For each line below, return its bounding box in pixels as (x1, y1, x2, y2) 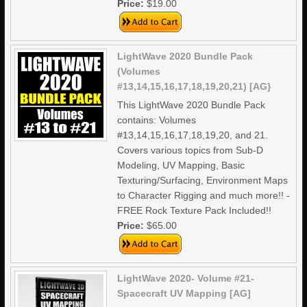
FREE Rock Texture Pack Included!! (117, 205, 272, 216)
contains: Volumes (117, 114, 197, 125)
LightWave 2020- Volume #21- (117, 273, 255, 284)
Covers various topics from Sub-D (117, 145, 264, 156)
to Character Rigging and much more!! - (117, 190, 291, 201)
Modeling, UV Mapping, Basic (117, 160, 245, 171)
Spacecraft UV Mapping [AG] (117, 288, 251, 299)
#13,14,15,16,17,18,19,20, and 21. (117, 130, 269, 140)
